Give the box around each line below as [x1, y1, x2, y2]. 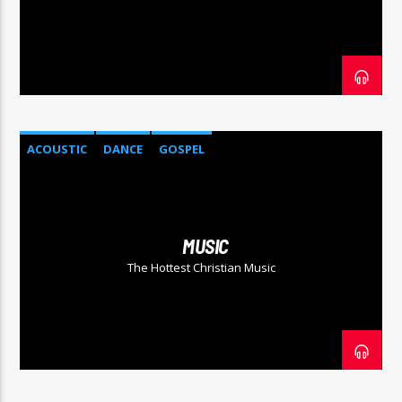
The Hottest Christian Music [127, 258, 275, 275]
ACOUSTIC [27, 141, 88, 158]
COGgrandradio [31, 115, 135, 135]
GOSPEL [159, 141, 205, 158]
